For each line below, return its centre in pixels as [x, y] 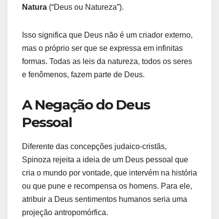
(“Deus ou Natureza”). [85, 7]
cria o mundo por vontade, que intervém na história [109, 173]
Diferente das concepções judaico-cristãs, [94, 147]
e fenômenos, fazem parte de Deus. [83, 75]
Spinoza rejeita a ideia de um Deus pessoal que [105, 160]
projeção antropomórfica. [65, 213]
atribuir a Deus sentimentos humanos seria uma [105, 199]
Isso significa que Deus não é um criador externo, [107, 35]
